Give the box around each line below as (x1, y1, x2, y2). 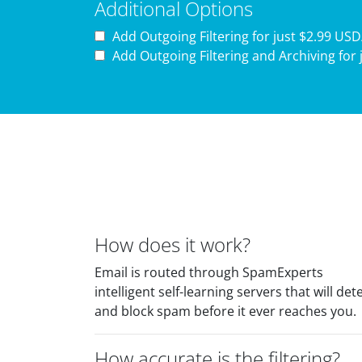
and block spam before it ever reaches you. (95, 302, 356, 320)
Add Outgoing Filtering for (109, 27, 273, 45)
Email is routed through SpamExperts (95, 263, 323, 281)
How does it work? (95, 231, 250, 258)
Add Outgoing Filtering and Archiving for (109, 47, 360, 65)
